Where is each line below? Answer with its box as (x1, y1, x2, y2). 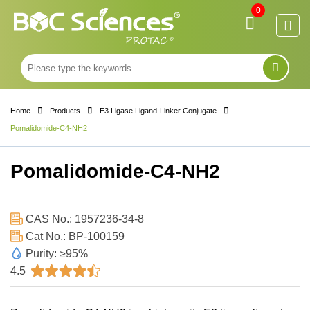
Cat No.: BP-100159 (23, 230, 125, 242)
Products (50, 106, 80, 115)
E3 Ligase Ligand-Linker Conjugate (100, 106, 217, 115)
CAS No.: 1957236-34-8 (23, 212, 144, 225)
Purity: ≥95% (23, 247, 88, 259)
